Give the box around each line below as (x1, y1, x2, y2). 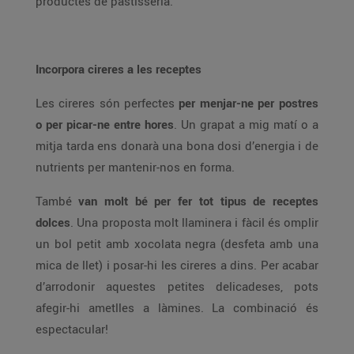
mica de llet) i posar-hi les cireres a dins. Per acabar (36, 257, 318, 273)
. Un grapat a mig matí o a (174, 116, 318, 132)
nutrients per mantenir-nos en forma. (36, 159, 235, 175)
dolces (36, 214, 70, 230)
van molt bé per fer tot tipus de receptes (78, 193, 318, 209)
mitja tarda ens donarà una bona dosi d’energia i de (36, 137, 318, 153)
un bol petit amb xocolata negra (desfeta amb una (36, 235, 318, 251)
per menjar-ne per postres (179, 95, 318, 111)
